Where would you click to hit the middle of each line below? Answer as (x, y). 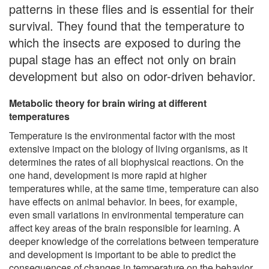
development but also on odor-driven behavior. (132, 76)
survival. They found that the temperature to (127, 25)
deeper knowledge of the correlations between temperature (134, 241)
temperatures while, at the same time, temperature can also (134, 188)
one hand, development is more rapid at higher (108, 175)
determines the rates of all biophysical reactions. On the (126, 162)
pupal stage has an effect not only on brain (122, 59)
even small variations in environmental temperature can (126, 214)
